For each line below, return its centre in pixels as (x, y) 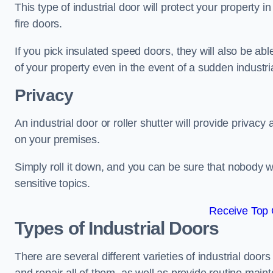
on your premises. (59, 140)
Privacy (44, 96)
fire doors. (40, 24)
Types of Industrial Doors (117, 229)
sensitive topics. (52, 184)
